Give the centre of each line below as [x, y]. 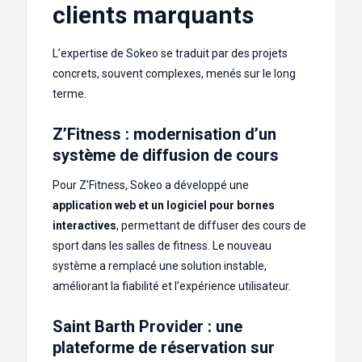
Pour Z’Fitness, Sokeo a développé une [151, 185]
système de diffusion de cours [166, 156]
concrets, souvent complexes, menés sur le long [174, 74]
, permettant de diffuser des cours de [211, 226]
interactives [84, 226]
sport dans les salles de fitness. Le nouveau [162, 246]
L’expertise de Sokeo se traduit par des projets [170, 54]
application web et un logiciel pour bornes [164, 206]
